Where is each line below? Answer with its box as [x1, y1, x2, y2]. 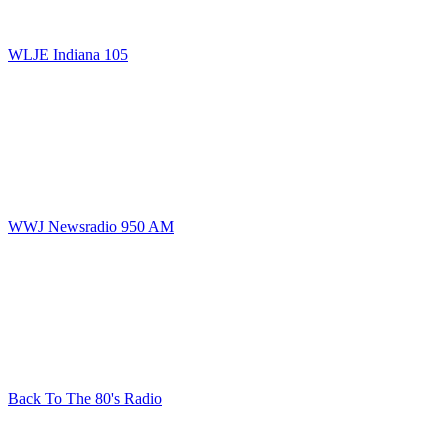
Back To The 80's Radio [8, 390, 162, 407]
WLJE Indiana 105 [8, 46, 128, 63]
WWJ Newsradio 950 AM [8, 218, 174, 235]
